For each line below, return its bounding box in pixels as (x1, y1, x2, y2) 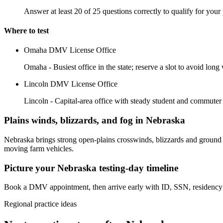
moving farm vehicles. (4, 144, 74, 153)
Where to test (4, 26, 49, 35)
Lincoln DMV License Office (24, 80, 117, 89)
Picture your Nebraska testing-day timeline (4, 162, 178, 173)
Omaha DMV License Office (24, 46, 116, 55)
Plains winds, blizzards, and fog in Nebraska (4, 115, 185, 126)
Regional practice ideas (4, 200, 77, 209)
